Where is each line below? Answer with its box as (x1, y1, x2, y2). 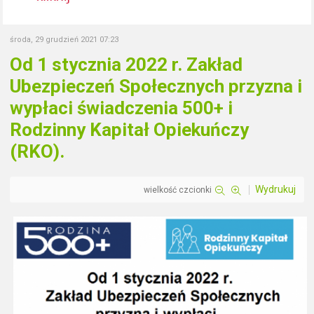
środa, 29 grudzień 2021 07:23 (10, 34, 119, 44)
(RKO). (10, 140, 65, 162)
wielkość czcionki (143, 184, 212, 195)
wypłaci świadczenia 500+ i (10, 97, 233, 118)
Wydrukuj (254, 183, 296, 195)
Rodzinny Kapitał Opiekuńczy (10, 118, 250, 140)
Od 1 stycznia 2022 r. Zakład (10, 53, 243, 75)
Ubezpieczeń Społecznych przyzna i (10, 75, 303, 97)
